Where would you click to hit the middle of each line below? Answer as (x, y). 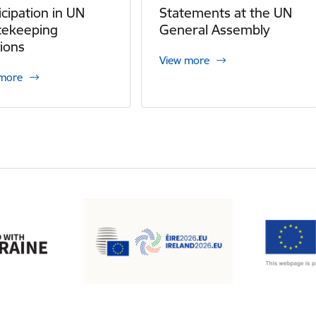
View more (185, 60)
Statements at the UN (226, 13)
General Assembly (215, 30)
